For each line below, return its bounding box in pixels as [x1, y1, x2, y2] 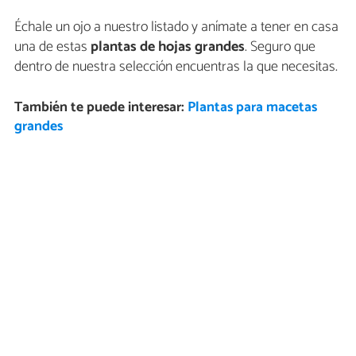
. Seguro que [245, 35, 315, 60]
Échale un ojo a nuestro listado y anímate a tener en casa [14, 15, 339, 40]
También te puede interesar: [14, 96, 188, 120]
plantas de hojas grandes [91, 35, 245, 60]
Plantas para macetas [187, 96, 317, 120]
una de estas [14, 35, 91, 60]
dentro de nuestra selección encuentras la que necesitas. [14, 55, 338, 79]
